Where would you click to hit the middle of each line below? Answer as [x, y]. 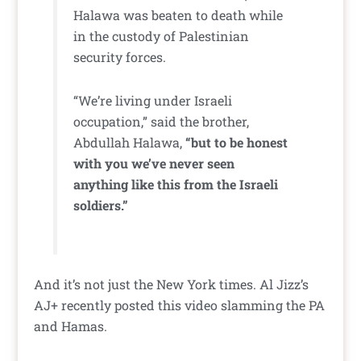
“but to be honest [237, 143]
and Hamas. [71, 326]
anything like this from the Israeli [176, 185]
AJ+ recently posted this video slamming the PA [180, 305]
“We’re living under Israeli [153, 101]
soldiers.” [101, 205]
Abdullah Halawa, [130, 143]
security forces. [120, 57]
